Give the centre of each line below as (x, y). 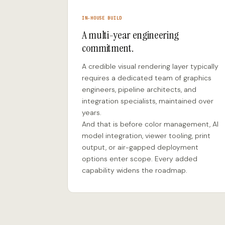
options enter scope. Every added (140, 159)
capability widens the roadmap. (135, 170)
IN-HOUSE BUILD (102, 18)
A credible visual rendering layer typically (150, 66)
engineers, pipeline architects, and (139, 89)
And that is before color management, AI (150, 124)
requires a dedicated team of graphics (147, 78)
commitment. (108, 48)
